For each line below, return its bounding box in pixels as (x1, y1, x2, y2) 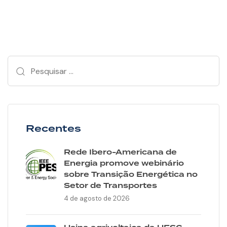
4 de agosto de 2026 (64, 194, 130, 203)
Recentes (26, 122, 81, 137)
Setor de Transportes (64, 180, 157, 192)
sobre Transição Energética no (64, 169, 198, 181)
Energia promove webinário (64, 158, 184, 170)
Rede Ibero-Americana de (64, 147, 177, 159)
